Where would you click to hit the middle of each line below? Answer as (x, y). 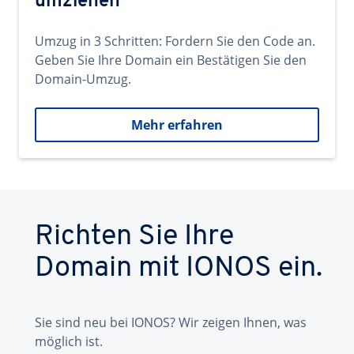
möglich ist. (69, 341)
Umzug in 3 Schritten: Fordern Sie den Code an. (175, 41)
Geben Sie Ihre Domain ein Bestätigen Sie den (171, 60)
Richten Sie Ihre (134, 237)
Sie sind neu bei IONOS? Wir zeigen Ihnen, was (171, 322)
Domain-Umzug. (83, 79)
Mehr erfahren (177, 125)
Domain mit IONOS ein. (179, 269)
